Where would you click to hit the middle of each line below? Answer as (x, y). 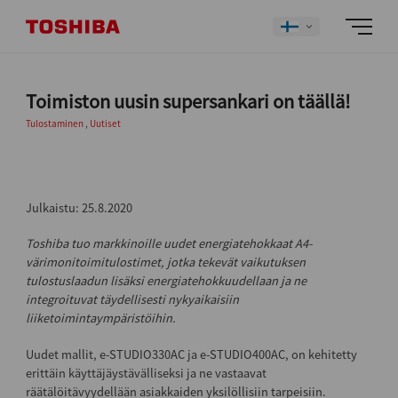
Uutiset (105, 124)
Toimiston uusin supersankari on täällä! (187, 102)
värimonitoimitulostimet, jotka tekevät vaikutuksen (165, 263)
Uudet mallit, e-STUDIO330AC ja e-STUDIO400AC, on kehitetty (191, 354)
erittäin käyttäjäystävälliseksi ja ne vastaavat (146, 373)
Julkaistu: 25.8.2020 (79, 208)
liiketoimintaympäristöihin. (100, 318)
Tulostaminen (55, 124)
